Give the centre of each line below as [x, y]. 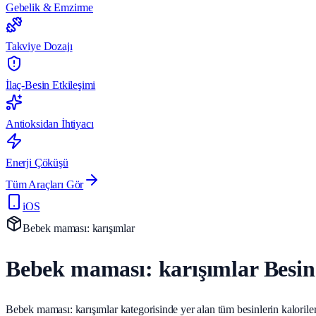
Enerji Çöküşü [37, 163]
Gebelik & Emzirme [50, 7]
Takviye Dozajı [39, 46]
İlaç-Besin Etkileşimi [51, 85]
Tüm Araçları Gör [45, 184]
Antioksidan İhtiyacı [50, 124]
